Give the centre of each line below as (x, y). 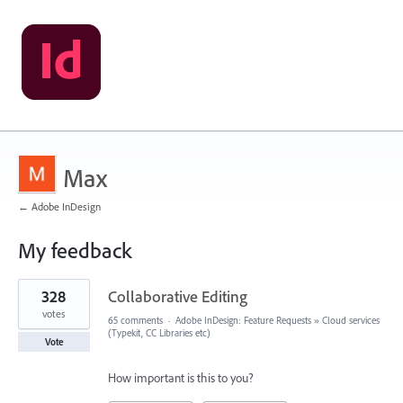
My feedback (75, 250)
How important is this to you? (181, 378)
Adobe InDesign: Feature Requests (243, 320)
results (34, 298)
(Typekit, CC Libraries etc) (159, 333)
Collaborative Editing (178, 296)
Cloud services (351, 320)
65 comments (135, 320)
